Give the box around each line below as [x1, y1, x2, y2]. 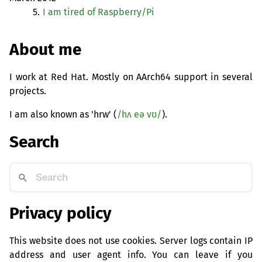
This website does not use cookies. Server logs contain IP [9, 235, 253, 246]
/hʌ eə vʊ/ [117, 108, 161, 120]
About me [9, 39, 81, 59]
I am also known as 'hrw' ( [9, 108, 116, 120]
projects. [9, 85, 46, 96]
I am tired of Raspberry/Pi [43, 6, 154, 18]
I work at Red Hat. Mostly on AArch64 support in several [9, 71, 253, 82]
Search [9, 132, 59, 152]
